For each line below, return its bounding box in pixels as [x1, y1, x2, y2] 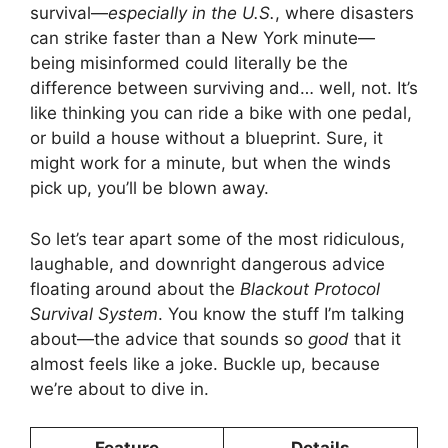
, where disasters [275, 3, 414, 24]
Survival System [30, 303, 158, 324]
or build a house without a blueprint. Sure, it [30, 128, 383, 149]
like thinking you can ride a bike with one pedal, [30, 103, 412, 124]
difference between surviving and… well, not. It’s [30, 78, 418, 99]
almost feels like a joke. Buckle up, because [30, 353, 380, 374]
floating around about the [30, 278, 240, 299]
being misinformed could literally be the [30, 53, 348, 74]
